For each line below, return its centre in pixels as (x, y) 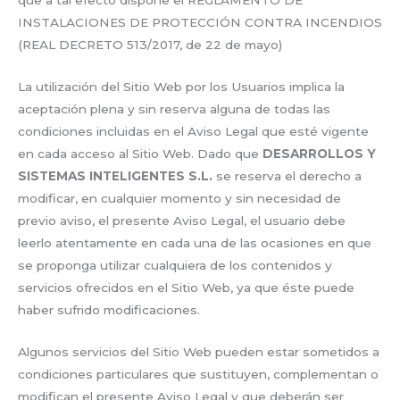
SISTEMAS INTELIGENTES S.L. (115, 176)
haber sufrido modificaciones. (109, 310)
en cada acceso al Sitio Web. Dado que (138, 154)
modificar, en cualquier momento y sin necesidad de (179, 199)
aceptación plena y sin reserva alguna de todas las (174, 109)
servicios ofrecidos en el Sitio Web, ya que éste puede (186, 288)
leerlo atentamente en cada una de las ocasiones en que (195, 243)
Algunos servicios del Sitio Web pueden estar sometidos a (199, 351)
